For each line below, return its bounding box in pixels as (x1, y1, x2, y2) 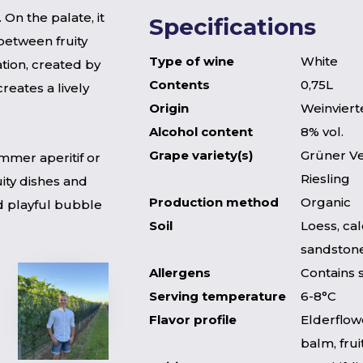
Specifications (149, 13, 316, 41)
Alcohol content (149, 124, 253, 139)
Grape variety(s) (149, 147, 253, 163)
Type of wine (149, 53, 234, 69)
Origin (149, 100, 189, 116)
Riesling (301, 171, 350, 186)
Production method (149, 194, 279, 210)
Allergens (149, 265, 211, 280)
